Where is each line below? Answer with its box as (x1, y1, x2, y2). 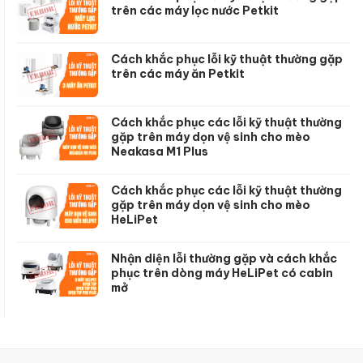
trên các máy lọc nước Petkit (111, 2, 279, 17)
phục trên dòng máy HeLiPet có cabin (111, 266, 333, 280)
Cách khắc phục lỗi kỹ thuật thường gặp (111, 51, 343, 66)
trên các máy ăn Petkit (111, 66, 245, 80)
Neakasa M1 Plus (111, 144, 208, 159)
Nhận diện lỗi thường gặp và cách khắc (111, 251, 337, 266)
